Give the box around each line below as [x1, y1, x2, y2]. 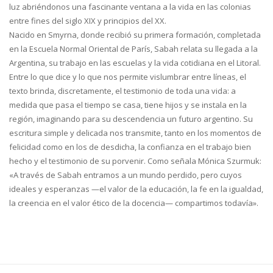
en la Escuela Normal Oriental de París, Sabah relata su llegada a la [9, 43, 258, 54]
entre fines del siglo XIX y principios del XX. [9, 15, 166, 26]
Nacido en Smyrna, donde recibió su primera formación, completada [9, 29, 261, 40]
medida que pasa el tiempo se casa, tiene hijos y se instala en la [9, 99, 247, 110]
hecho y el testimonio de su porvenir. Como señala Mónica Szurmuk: [9, 155, 261, 166]
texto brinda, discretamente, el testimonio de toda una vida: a [9, 85, 236, 96]
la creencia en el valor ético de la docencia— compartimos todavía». [9, 197, 258, 208]
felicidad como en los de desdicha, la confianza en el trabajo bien [9, 141, 251, 152]
